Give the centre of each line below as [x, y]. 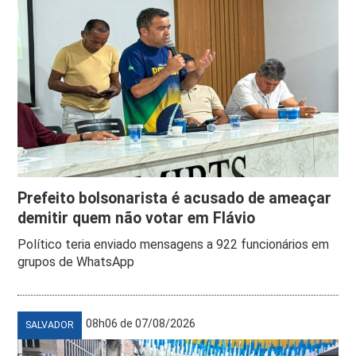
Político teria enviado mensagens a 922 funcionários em [174, 244]
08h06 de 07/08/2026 [141, 323]
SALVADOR [50, 325]
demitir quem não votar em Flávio [137, 218]
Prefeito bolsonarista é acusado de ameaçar [175, 198]
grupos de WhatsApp [76, 261]
